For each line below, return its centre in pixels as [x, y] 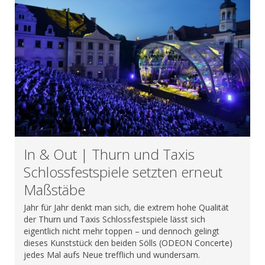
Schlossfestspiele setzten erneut [123, 172]
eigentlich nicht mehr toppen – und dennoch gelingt [122, 231]
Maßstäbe [54, 189]
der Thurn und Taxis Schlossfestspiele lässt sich [114, 219]
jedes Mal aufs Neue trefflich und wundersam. [112, 254]
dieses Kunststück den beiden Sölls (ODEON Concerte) [128, 243]
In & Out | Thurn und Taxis [109, 154]
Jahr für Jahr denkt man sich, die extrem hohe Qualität [126, 207]
